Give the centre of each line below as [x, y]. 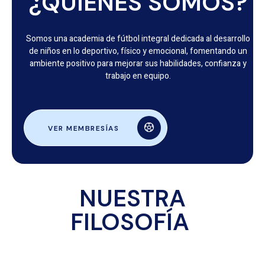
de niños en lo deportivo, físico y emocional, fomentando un [138, 51]
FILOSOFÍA [132, 222]
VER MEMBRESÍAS [83, 128]
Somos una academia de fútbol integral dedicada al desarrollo [138, 39]
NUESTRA [132, 198]
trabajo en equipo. [138, 76]
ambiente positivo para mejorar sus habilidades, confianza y [138, 64]
